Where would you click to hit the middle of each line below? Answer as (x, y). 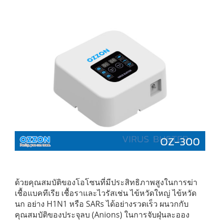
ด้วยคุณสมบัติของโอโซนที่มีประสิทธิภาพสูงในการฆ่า (106, 182)
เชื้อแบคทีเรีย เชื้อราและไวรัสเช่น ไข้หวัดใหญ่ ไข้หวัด (106, 193)
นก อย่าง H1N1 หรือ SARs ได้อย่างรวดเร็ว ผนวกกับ (102, 204)
